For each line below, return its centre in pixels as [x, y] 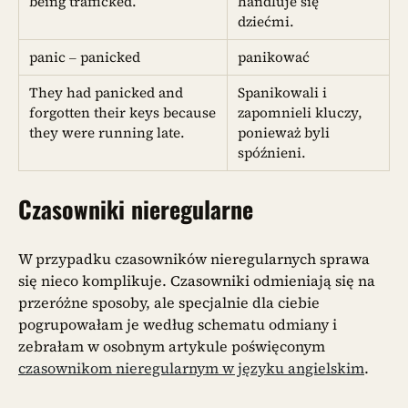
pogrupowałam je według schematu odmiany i [178, 324]
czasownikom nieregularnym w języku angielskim [191, 367]
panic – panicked [85, 56]
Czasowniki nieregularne [136, 209]
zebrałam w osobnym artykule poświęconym [172, 346]
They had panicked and [107, 92]
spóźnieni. [272, 152]
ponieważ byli [284, 132]
